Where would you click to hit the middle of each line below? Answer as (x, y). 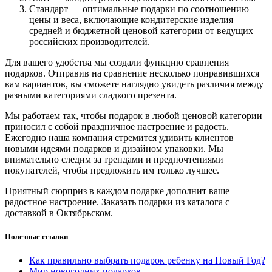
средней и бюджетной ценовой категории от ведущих (141, 31)
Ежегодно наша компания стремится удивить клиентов (119, 138)
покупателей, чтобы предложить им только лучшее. (112, 171)
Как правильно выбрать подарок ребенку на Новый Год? (147, 260)
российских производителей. (90, 42)
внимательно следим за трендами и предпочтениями (114, 160)
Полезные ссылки (36, 237)
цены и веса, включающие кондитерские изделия (131, 20)
